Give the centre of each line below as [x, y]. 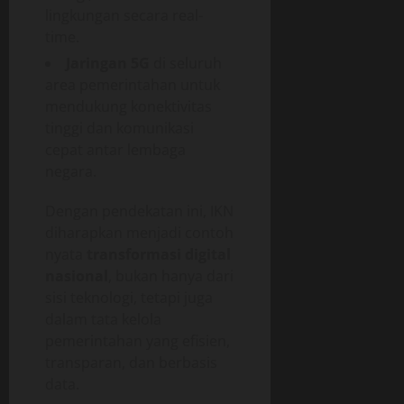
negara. [71, 171]
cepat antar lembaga [115, 149]
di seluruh [186, 63]
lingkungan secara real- [124, 15]
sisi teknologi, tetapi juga [129, 297]
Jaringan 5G [108, 63]
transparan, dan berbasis [131, 362]
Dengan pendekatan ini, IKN [139, 211]
